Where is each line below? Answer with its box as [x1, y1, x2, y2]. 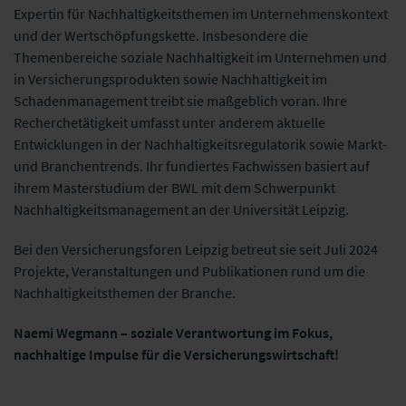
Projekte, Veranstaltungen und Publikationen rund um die [14, 261, 365, 280]
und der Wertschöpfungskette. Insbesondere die [14, 25, 308, 44]
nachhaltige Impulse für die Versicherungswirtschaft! [14, 344, 339, 363]
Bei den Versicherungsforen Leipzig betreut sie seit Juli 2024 [14, 239, 378, 258]
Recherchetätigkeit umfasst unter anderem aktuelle [14, 112, 325, 131]
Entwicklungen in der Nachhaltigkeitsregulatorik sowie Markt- [14, 134, 387, 153]
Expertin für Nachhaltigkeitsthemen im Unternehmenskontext [14, 4, 388, 23]
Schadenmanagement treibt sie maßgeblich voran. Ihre [14, 91, 347, 110]
